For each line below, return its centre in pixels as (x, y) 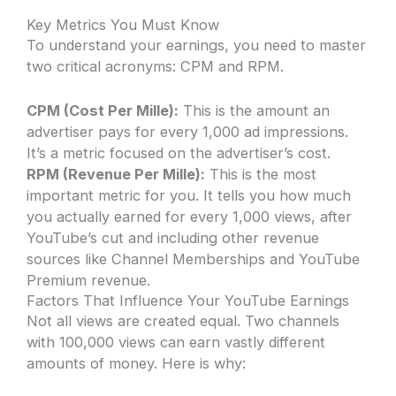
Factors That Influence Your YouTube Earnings (188, 301)
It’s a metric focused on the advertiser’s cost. (179, 153)
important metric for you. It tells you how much (189, 196)
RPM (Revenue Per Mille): (116, 175)
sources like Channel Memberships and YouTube (194, 259)
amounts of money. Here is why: (137, 364)
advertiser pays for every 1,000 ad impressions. (188, 132)
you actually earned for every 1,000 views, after (190, 217)
